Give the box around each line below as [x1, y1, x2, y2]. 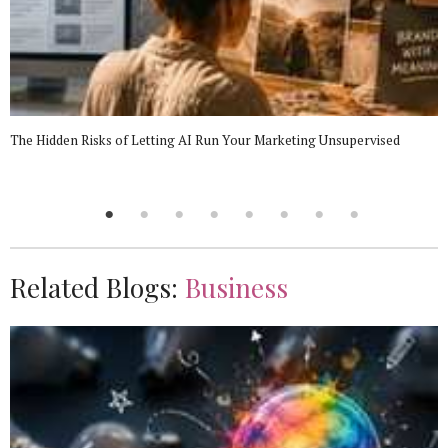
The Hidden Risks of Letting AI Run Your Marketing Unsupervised [10, 131, 400, 150]
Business [185, 269, 288, 306]
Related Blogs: [10, 269, 185, 306]
